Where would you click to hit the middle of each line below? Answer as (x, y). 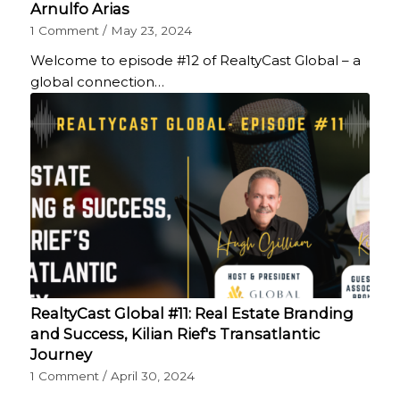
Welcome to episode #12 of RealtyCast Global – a (195, 60)
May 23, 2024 (151, 30)
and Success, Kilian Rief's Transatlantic (175, 333)
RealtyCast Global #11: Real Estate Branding (192, 313)
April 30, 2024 (152, 375)
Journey (61, 354)
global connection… (97, 81)
